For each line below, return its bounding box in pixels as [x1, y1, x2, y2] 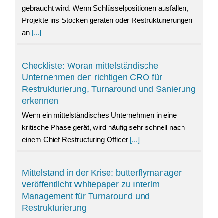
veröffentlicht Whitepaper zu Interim [21, 180, 160, 190]
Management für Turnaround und [21, 191, 150, 201]
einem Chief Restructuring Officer [21, 135, 128, 144]
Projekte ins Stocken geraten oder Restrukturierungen [21, 16, 192, 25]
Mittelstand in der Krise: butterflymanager [21, 168, 182, 178]
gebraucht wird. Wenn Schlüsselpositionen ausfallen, [21, 4, 188, 13]
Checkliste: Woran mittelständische [21, 61, 158, 71]
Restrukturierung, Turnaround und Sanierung [21, 84, 196, 94]
